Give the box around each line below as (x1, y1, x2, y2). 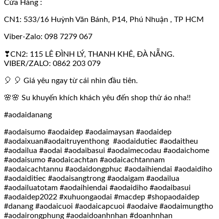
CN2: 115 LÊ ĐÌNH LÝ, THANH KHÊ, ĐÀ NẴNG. (10, 50, 175, 58)
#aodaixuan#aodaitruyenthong (4, 137, 109, 145)
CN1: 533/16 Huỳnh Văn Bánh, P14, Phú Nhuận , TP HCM (4, 15, 204, 23)
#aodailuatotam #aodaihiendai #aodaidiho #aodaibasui (4, 183, 191, 192)
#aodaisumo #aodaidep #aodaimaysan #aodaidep (4, 128, 172, 136)
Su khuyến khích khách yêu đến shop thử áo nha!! (20, 93, 191, 102)
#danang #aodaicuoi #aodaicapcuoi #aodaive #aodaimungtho (4, 202, 213, 210)
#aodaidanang (4, 110, 52, 119)
